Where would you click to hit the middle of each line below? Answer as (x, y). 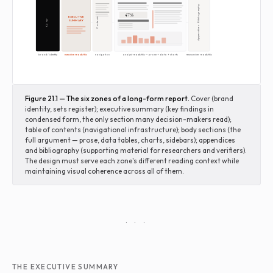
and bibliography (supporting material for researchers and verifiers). (136, 151)
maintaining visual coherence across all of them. (105, 171)
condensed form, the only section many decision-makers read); (128, 119)
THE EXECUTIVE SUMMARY (66, 267)
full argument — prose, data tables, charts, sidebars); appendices (130, 140)
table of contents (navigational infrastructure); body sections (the (133, 130)
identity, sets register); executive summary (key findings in (119, 109)
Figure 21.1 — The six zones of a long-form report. (107, 99)
